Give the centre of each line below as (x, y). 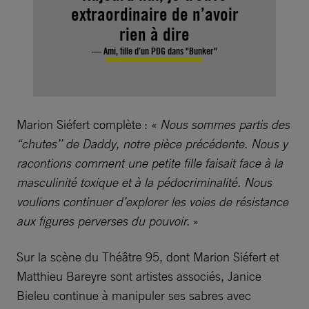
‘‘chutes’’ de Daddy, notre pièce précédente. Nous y (152, 144)
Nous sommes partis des (225, 124)
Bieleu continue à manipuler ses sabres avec (134, 296)
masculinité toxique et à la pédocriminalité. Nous (144, 182)
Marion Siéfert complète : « (88, 124)
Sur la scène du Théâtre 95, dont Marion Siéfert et (148, 257)
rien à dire (154, 34)
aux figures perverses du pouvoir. (104, 221)
